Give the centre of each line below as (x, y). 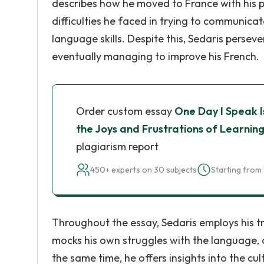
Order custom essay (125, 111)
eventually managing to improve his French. (156, 56)
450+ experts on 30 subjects (143, 170)
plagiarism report (117, 146)
